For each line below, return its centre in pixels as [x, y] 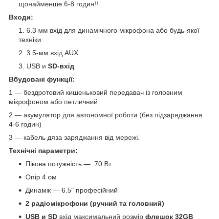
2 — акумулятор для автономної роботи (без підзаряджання [106, 115]
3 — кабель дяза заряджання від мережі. [74, 137]
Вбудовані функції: [42, 79]
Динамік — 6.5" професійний [72, 190]
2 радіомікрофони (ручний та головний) [95, 203]
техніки [30, 39]
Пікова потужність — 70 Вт [68, 164]
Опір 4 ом [41, 177]
